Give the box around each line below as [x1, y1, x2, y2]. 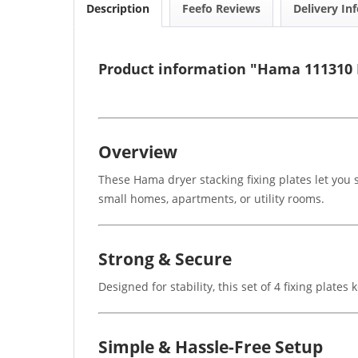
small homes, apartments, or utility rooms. [98, 191, 324, 206]
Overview [98, 141, 177, 163]
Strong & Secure [98, 248, 232, 270]
